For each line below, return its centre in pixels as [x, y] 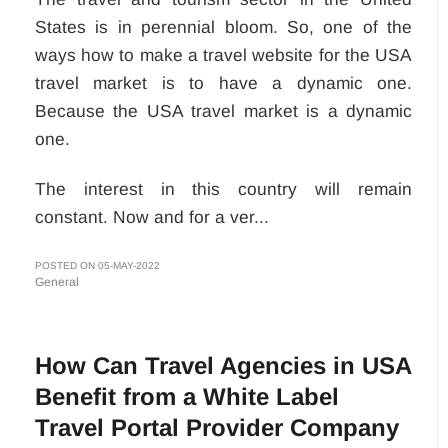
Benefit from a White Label [187, 396]
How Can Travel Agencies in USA [223, 365]
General [57, 281]
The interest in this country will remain [223, 188]
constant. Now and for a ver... [152, 216]
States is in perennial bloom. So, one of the [223, 26]
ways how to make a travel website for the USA [223, 54]
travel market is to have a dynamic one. [223, 82]
